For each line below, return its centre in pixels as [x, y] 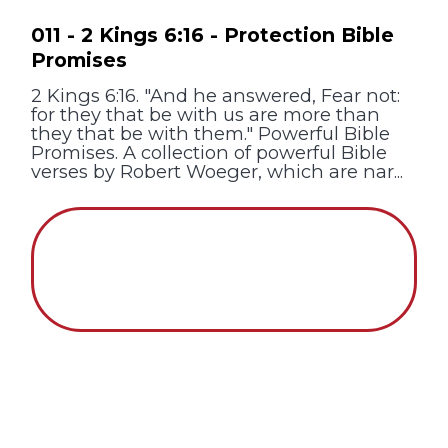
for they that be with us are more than [206, 114]
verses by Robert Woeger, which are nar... [217, 171]
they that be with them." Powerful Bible [211, 133]
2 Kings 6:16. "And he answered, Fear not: [216, 95]
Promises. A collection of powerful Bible [209, 152]
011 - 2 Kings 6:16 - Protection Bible [213, 34]
